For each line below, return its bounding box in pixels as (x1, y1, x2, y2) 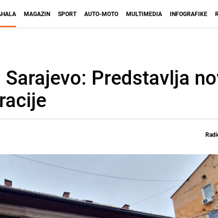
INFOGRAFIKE (170, 10, 207, 18)
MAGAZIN (24, 10, 50, 18)
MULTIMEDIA (126, 10, 162, 18)
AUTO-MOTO (84, 10, 118, 18)
